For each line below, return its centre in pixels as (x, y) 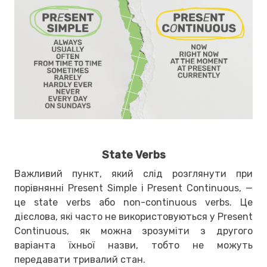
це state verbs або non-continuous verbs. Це (133, 202)
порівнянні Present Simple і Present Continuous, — (133, 188)
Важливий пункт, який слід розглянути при (133, 173)
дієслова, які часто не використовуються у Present (133, 216)
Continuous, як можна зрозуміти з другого (133, 231)
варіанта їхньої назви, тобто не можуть (133, 245)
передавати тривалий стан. (80, 259)
